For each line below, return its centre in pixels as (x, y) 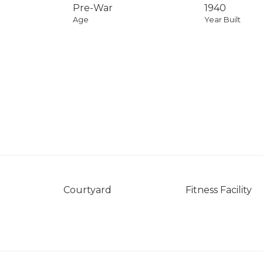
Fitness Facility (218, 190)
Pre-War (93, 8)
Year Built (222, 20)
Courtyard (88, 190)
